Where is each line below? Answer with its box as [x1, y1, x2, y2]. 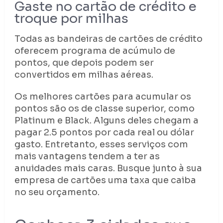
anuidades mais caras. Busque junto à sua [14, 163, 202, 174]
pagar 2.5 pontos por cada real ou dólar [14, 127, 194, 138]
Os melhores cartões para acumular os [14, 91, 191, 103]
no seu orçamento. [14, 187, 100, 198]
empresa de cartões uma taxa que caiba [14, 175, 196, 186]
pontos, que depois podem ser [14, 57, 154, 69]
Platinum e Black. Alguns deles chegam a [14, 115, 199, 126]
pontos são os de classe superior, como [14, 103, 195, 114]
